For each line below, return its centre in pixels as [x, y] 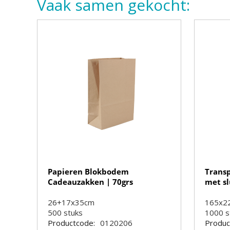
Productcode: [71, 223]
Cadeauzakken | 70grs [90, 182]
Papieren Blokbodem [88, 171]
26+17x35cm [71, 202]
